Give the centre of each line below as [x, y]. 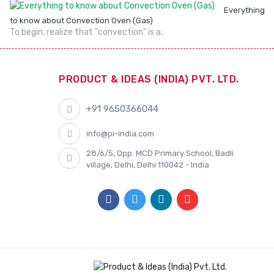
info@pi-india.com [120, 134]
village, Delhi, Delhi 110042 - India [148, 165]
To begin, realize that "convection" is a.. [87, 32]
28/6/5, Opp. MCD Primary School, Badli [160, 153]
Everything [244, 10]
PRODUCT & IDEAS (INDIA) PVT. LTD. [149, 79]
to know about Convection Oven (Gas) [81, 20]
